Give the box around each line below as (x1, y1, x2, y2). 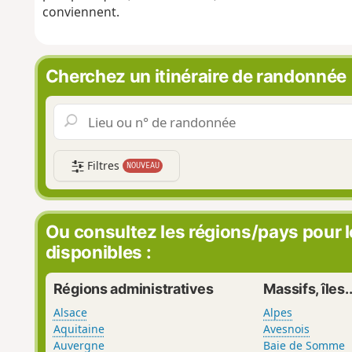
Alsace (53, 304, 87, 320)
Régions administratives (53, 280, 214, 297)
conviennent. (42, 3, 119, 21)
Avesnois (263, 321, 310, 336)
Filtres (84, 157, 123, 173)
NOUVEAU (126, 160, 159, 170)
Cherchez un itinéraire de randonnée (45, 64, 346, 86)
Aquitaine (53, 321, 104, 336)
